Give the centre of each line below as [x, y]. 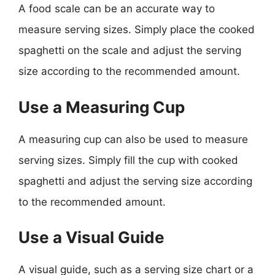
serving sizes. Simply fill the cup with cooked [128, 160]
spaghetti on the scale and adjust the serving [130, 50]
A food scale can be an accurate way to [117, 9]
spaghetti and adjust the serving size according [135, 181]
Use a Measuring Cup [102, 107]
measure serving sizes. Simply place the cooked [137, 29]
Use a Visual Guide [91, 237]
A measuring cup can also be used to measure [133, 139]
